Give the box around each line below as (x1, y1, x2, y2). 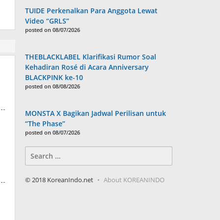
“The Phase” (25, 119, 66, 129)
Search (25, 146, 48, 156)
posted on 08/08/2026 (25, 82, 81, 90)
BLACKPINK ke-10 (25, 73, 83, 82)
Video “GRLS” (25, 16, 70, 26)
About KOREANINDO (104, 175, 165, 185)
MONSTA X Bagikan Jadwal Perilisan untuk (25, 109, 166, 118)
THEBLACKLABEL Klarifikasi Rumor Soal (25, 52, 157, 62)
